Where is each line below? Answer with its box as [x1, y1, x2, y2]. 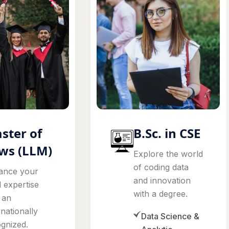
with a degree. [133, 189, 188, 199]
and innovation [133, 175, 191, 186]
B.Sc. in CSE [133, 125, 201, 142]
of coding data [133, 162, 189, 173]
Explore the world [133, 149, 203, 159]
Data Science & [141, 211, 200, 222]
